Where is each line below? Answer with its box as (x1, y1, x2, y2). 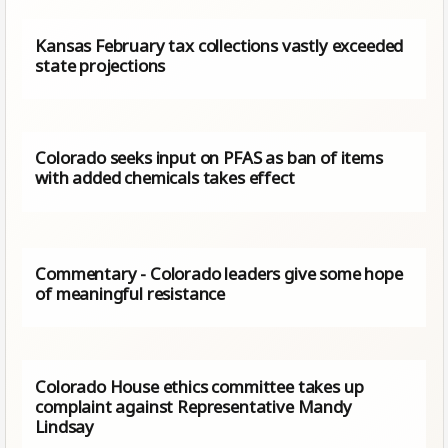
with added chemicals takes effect (35, 166, 295, 190)
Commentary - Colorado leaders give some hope (35, 261, 403, 285)
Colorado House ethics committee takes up (35, 374, 364, 398)
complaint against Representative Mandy (35, 394, 352, 418)
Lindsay (35, 414, 95, 438)
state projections (35, 53, 166, 77)
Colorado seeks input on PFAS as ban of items (35, 146, 383, 170)
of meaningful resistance (35, 281, 226, 305)
